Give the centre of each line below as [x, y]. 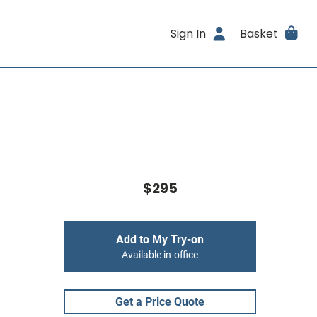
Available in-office [160, 255]
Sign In [189, 33]
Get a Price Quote [160, 302]
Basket [259, 33]
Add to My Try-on [160, 240]
